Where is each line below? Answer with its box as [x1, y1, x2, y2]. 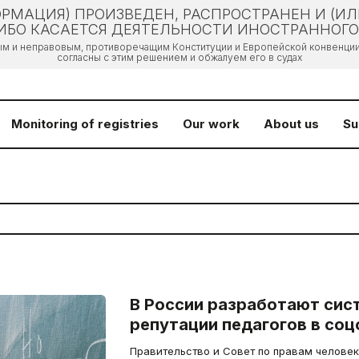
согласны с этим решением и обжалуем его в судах [57, 51, 302, 63]
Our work [183, 116, 240, 131]
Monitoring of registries [11, 116, 159, 131]
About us [264, 116, 319, 131]
